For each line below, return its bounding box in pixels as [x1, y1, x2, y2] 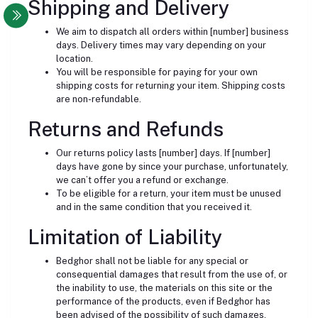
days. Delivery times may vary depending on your [56, 40, 266, 50]
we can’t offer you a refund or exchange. [56, 175, 229, 185]
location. [56, 53, 93, 64]
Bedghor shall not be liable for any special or [56, 256, 248, 266]
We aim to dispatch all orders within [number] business [56, 26, 289, 37]
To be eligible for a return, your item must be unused [56, 188, 281, 199]
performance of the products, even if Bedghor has [56, 296, 270, 307]
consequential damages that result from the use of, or [56, 269, 287, 280]
